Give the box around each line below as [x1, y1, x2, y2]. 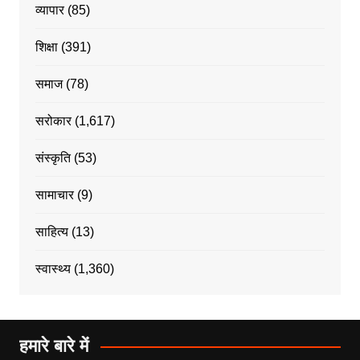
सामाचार [35, 188, 74, 202]
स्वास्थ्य [35, 262, 71, 276]
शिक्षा [35, 40, 58, 55]
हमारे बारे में [18, 336, 88, 357]
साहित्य [35, 225, 68, 239]
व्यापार [35, 3, 64, 18]
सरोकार [35, 114, 72, 129]
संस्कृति [35, 151, 71, 166]
